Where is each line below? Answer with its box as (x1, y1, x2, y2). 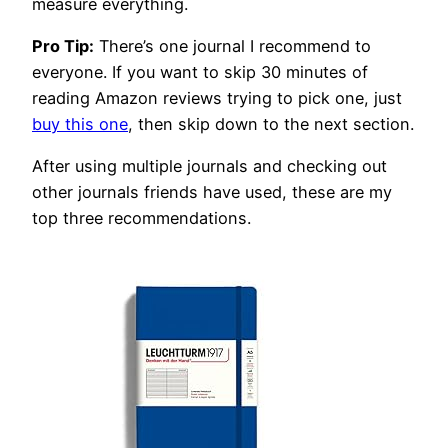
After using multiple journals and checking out (32, 156, 387, 177)
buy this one (32, 114, 128, 135)
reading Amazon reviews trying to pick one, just (32, 88, 402, 109)
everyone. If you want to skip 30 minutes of (32, 62, 368, 83)
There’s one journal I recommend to (94, 36, 371, 57)
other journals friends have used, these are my (32, 182, 392, 203)
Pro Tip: (32, 36, 94, 57)
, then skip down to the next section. (128, 114, 414, 135)
